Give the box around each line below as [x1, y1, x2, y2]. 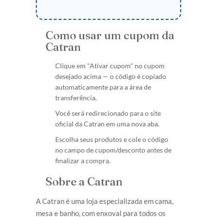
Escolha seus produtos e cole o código [55, 135, 168, 143]
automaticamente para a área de [55, 82, 151, 91]
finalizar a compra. [55, 156, 110, 165]
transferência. [55, 93, 97, 102]
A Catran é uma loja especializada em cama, [36, 196, 173, 205]
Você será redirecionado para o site [55, 108, 161, 117]
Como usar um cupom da [46, 28, 174, 42]
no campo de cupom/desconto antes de [55, 145, 171, 154]
